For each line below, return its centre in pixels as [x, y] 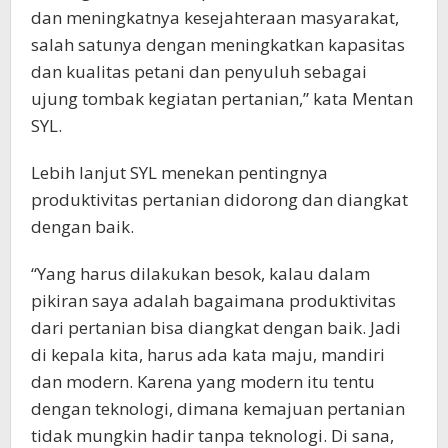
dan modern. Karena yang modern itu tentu [203, 382]
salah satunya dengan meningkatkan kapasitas [218, 45]
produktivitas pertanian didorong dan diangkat [219, 200]
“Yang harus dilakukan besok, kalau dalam [200, 274]
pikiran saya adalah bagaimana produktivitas [213, 301]
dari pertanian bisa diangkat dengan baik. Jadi [216, 328]
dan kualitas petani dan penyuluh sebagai [199, 72]
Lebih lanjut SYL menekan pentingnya [179, 173]
